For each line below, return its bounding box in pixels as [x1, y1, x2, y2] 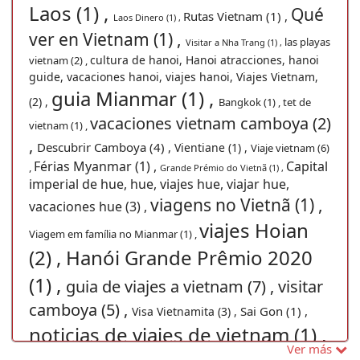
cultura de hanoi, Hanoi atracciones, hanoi [90, 51, 319, 67]
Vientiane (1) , [174, 139, 251, 155]
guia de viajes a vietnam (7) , [66, 275, 278, 297]
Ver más [287, 340, 335, 357]
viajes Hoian [199, 216, 309, 243]
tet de [283, 94, 311, 109]
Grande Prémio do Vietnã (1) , [160, 161, 286, 174]
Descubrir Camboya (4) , [37, 138, 174, 155]
